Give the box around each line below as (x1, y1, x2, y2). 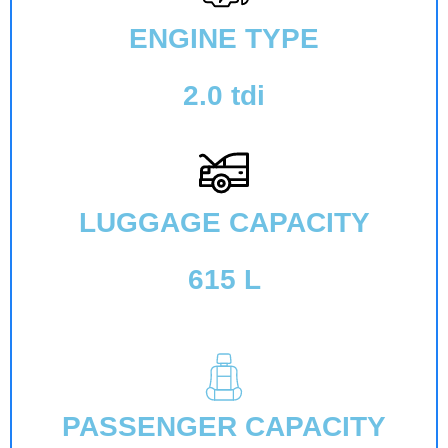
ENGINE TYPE (129, 22, 319, 54)
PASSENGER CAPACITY (62, 410, 386, 442)
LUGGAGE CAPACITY (78, 206, 370, 238)
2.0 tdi (183, 79, 265, 111)
